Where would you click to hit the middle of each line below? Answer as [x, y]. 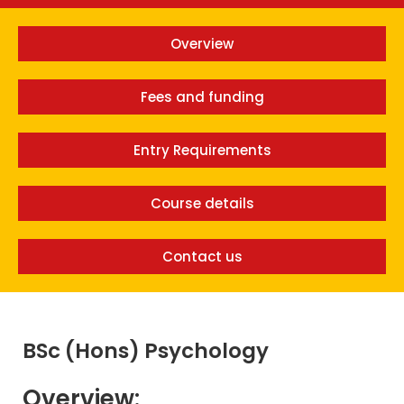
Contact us [202, 257]
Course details [202, 204]
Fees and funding [202, 97]
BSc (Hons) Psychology [146, 351]
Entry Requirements [202, 151]
